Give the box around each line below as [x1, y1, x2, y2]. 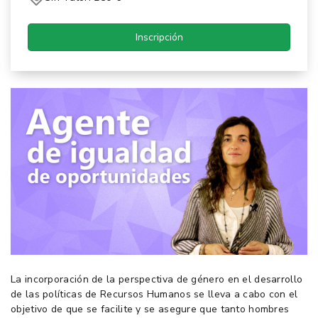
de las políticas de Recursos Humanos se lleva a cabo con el [11, 287, 298, 301]
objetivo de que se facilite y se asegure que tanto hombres [11, 302, 290, 316]
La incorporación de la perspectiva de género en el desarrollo [11, 272, 303, 286]
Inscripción [135, 30, 183, 44]
